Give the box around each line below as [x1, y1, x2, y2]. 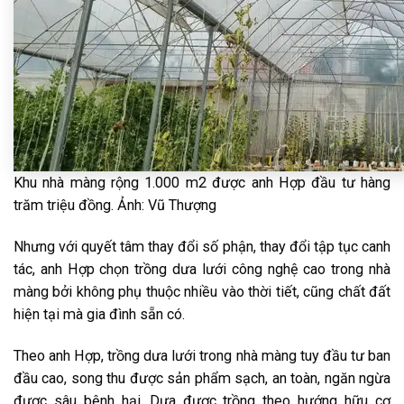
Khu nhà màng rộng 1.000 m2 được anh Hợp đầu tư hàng [14, 174, 390, 192]
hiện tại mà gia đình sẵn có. [14, 306, 185, 324]
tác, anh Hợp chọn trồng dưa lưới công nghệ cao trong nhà [14, 261, 390, 279]
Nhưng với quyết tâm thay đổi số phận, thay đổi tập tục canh [14, 238, 390, 256]
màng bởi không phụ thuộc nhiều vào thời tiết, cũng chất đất [14, 283, 390, 301]
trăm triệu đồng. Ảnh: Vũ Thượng [14, 197, 216, 215]
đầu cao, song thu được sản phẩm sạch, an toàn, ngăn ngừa [14, 370, 390, 388]
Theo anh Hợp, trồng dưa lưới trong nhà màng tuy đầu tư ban [14, 347, 390, 365]
